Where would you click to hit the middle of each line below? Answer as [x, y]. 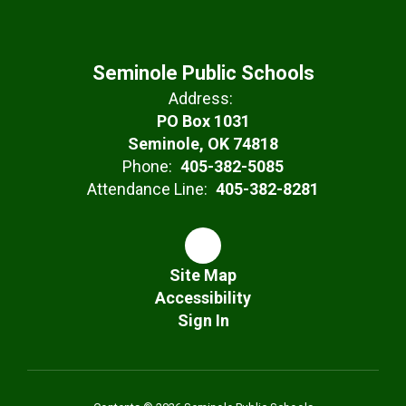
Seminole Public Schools [203, 73]
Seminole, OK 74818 [203, 144]
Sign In [203, 320]
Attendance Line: [147, 189]
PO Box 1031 [203, 121]
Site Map [203, 275]
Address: [201, 98]
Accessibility [203, 298]
